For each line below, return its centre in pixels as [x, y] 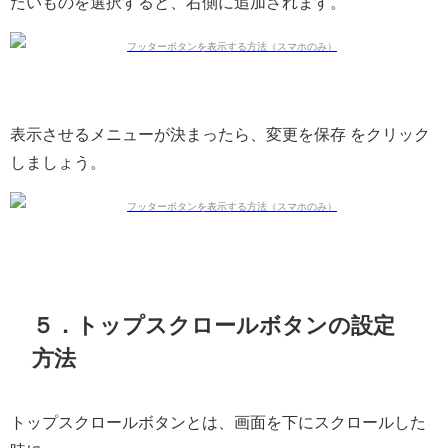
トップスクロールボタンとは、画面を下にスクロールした [218, 422]
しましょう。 [58, 161]
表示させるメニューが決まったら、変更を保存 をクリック [220, 133]
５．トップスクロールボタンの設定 [214, 324]
